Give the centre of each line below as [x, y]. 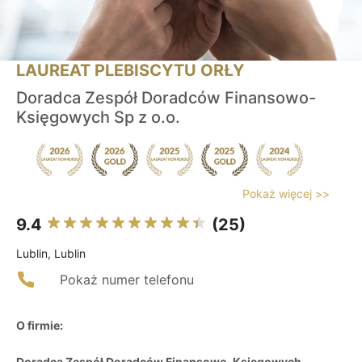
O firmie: [40, 326]
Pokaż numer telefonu [127, 280]
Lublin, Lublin [51, 254]
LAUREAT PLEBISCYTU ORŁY [130, 71]
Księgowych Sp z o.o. [98, 118]
